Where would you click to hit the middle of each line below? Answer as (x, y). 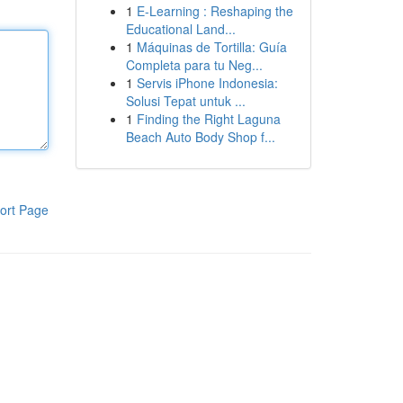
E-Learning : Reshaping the (215, 11)
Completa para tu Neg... (194, 65)
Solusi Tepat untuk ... (185, 101)
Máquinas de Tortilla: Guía (211, 47)
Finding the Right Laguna (208, 119)
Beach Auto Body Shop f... (200, 137)
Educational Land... (180, 29)
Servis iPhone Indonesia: (207, 83)
